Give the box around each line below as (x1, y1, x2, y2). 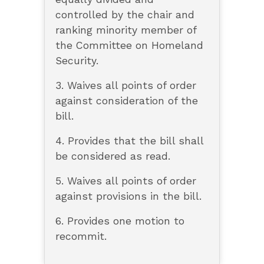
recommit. (55, 230, 107, 243)
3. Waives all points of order (55, 80, 196, 92)
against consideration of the (55, 95, 198, 107)
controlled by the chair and (55, 9, 194, 21)
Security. (55, 55, 98, 67)
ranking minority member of (55, 24, 196, 37)
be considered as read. (55, 150, 170, 163)
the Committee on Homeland (55, 39, 203, 52)
